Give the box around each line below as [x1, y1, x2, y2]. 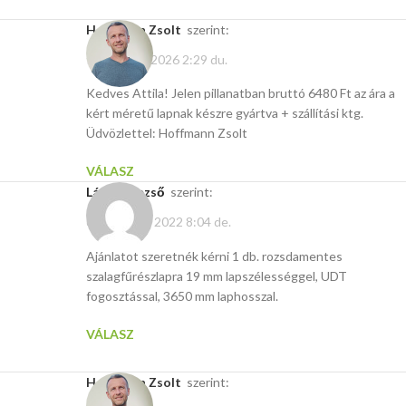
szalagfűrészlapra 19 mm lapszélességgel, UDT [86, 267, 347, 284]
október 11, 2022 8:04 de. [86, 214, 231, 230]
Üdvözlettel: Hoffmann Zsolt [86, 125, 247, 141]
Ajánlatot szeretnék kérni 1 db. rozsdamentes [86, 247, 343, 264]
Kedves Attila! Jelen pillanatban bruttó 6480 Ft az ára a [86, 85, 395, 101]
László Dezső [92, 184, 165, 200]
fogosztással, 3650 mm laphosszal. [86, 287, 278, 304]
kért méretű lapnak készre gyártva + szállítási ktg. [86, 105, 363, 121]
